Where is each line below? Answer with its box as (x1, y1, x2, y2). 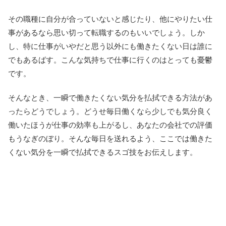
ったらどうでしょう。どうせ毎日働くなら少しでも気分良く (8, 106, 212, 116)
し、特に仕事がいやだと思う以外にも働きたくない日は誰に (8, 41, 212, 50)
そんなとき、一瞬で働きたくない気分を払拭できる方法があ (8, 93, 212, 102)
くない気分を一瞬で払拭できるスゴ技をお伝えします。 (8, 147, 197, 156)
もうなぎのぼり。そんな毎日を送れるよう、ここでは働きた (8, 134, 212, 143)
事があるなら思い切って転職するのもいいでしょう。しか (8, 28, 205, 37)
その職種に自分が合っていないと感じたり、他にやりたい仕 (8, 14, 212, 23)
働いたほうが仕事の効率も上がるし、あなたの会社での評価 (8, 120, 212, 129)
